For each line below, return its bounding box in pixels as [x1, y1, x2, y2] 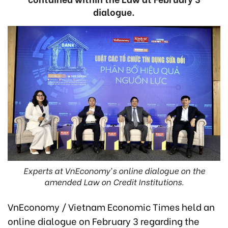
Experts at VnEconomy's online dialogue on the [23, 164, 205, 177]
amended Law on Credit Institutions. [44, 176, 184, 188]
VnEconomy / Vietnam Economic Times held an [8, 199, 215, 214]
